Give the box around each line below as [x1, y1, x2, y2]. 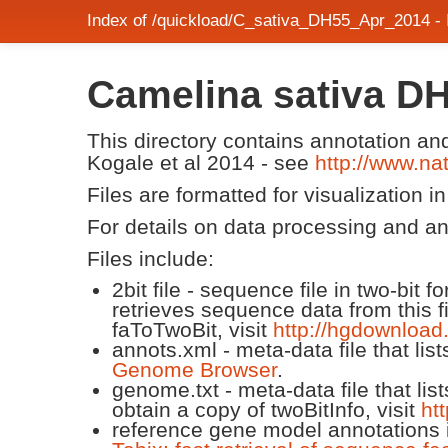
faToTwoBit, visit [112, 318, 273, 341]
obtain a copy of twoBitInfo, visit [112, 398, 421, 421]
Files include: [87, 247, 214, 270]
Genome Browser [112, 358, 277, 381]
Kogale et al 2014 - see [87, 151, 315, 174]
